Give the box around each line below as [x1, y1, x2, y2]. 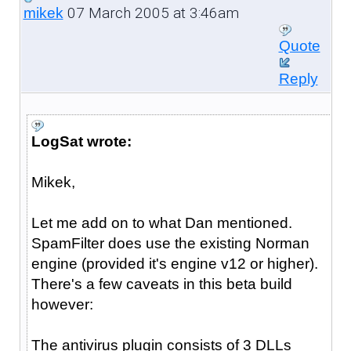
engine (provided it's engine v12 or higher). [31, 255, 318, 272]
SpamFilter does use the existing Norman [31, 234, 309, 251]
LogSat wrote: [31, 132, 132, 150]
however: [31, 295, 93, 313]
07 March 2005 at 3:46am [63, 3, 239, 22]
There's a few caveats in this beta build [31, 275, 292, 292]
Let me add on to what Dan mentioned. [31, 214, 292, 231]
